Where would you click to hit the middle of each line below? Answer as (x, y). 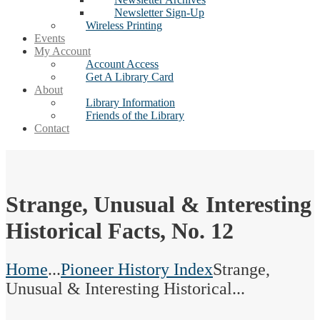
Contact (52, 128)
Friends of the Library (135, 115)
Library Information (130, 102)
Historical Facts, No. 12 (120, 231)
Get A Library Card (130, 77)
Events (50, 38)
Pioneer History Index (137, 269)
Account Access (122, 64)
